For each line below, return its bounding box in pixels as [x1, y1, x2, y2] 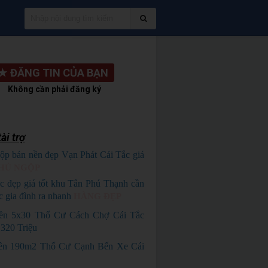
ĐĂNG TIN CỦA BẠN [10, 66, 109, 79]
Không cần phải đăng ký [8, 84, 102, 94]
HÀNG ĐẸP [73, 191, 121, 201]
